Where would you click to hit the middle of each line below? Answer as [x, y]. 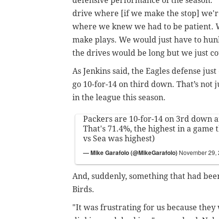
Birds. [83, 189]
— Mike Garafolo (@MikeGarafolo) [131, 152]
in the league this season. [119, 97]
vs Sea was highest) [119, 138]
